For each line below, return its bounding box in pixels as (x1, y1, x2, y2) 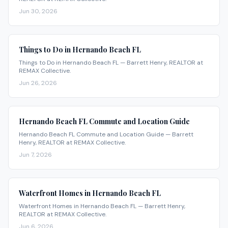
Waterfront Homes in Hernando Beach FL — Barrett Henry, (19, 202, 185, 211)
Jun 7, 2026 (19, 151, 52, 159)
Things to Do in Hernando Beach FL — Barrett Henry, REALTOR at (19, 59, 203, 67)
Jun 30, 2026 (19, 7, 58, 16)
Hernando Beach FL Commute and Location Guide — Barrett (19, 130, 193, 139)
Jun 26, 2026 (19, 79, 57, 88)
